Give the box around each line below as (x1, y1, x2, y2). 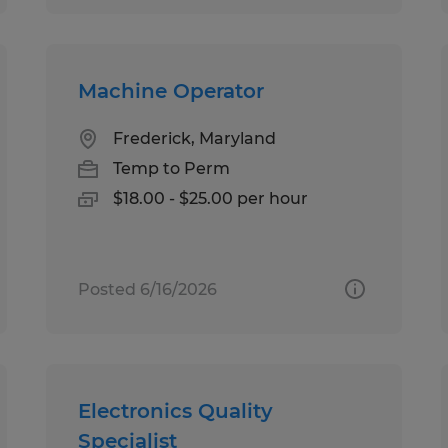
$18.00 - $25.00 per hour (113, 188, 309, 208)
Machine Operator (78, 78, 265, 103)
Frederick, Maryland (113, 128, 277, 148)
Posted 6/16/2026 (78, 279, 218, 299)
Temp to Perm (113, 158, 231, 178)
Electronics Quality (78, 398, 274, 423)
